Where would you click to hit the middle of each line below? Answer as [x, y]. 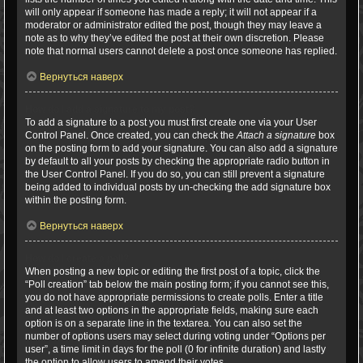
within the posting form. [76, 200]
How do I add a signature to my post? [110, 109]
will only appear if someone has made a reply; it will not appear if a [171, 12]
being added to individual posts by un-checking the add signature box [178, 187]
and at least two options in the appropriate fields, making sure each [172, 310]
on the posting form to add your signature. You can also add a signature [181, 148]
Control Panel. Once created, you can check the [131, 135]
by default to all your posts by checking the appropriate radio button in [177, 161]
